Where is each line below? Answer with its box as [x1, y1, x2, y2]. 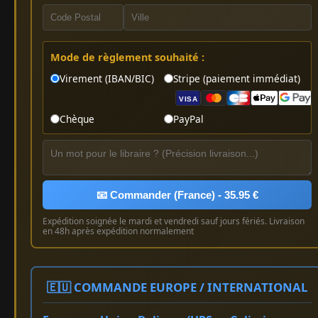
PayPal [173, 112, 204, 126]
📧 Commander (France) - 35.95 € [96, 189, 258, 202]
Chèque [60, 112, 94, 126]
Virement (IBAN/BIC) [60, 72, 154, 86]
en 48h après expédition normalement [43, 225, 194, 238]
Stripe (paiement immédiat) [173, 72, 300, 86]
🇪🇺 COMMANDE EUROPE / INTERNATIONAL [47, 279, 308, 296]
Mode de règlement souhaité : [50, 50, 204, 65]
